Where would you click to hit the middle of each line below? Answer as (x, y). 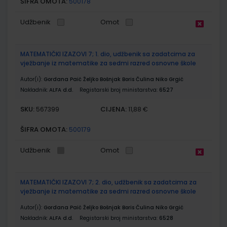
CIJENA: (114, 109)
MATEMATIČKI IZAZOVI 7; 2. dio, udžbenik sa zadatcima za (108, 182)
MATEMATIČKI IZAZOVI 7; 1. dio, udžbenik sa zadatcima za (108, 54)
